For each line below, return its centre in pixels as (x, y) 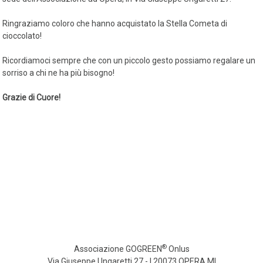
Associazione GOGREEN (118, 249)
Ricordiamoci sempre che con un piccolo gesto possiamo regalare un (129, 60)
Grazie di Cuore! (32, 97)
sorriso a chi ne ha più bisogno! (59, 73)
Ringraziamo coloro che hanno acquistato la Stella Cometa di (115, 23)
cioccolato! (22, 36)
